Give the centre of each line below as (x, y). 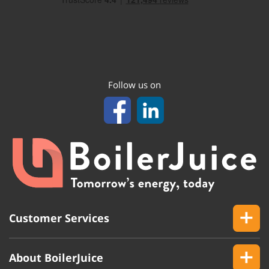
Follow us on (134, 84)
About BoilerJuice (56, 257)
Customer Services (59, 218)
